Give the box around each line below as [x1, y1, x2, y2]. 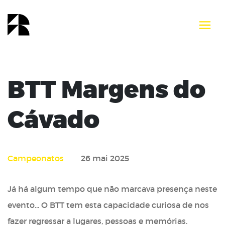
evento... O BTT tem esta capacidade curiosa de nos [8, 200, 209, 210]
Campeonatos [8, 153, 66, 163]
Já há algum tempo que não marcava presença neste [8, 184, 217, 194]
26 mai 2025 [81, 153, 129, 163]
